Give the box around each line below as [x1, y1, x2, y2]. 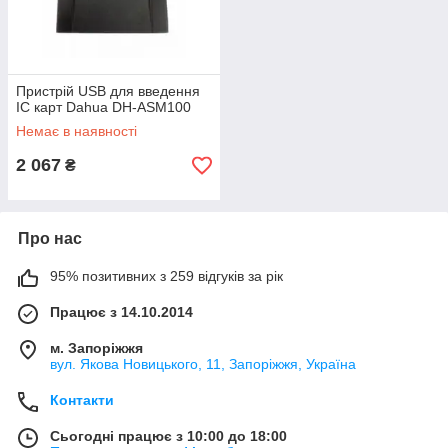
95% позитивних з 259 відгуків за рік [50, 268, 283, 284]
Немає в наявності [16, 123, 137, 139]
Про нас [18, 230, 82, 247]
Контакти [50, 392, 114, 408]
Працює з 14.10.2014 [50, 304, 193, 320]
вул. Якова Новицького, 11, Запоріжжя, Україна [50, 356, 356, 372]
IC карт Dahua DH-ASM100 [16, 99, 191, 115]
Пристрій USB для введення [16, 83, 200, 99]
